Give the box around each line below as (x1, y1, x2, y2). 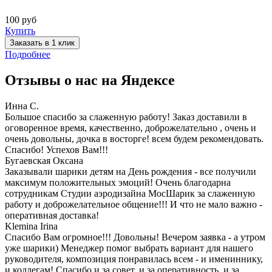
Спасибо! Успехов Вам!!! (5, 144, 108, 155)
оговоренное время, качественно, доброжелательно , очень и (5, 123, 256, 134)
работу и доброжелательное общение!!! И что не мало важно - (5, 199, 262, 210)
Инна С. (5, 101, 39, 112)
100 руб (5, 15, 36, 25)
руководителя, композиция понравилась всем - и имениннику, (5, 254, 263, 265)
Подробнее (5, 49, 50, 60)
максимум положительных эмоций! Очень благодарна (5, 177, 231, 188)
